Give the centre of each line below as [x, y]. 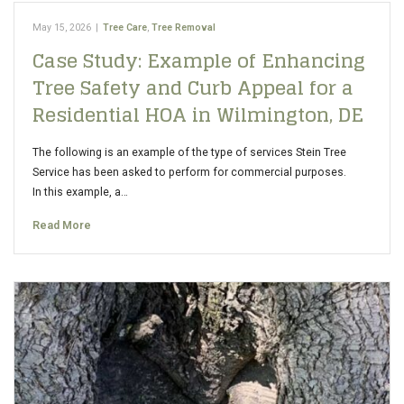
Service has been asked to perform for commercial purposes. [189, 172]
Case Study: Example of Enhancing [199, 60]
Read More [62, 225]
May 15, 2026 [62, 28]
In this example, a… [80, 192]
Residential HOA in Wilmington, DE [198, 115]
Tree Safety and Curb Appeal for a [193, 87]
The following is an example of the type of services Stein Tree [189, 152]
